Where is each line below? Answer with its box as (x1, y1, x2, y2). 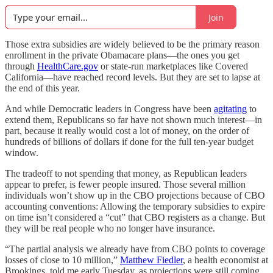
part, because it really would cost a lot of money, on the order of (5, 126, 249, 136)
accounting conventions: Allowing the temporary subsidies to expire (5, 201, 265, 211)
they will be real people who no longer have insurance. (5, 223, 215, 233)
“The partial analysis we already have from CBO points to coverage (5, 244, 265, 254)
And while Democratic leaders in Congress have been (5, 104, 214, 114)
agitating (214, 104, 247, 114)
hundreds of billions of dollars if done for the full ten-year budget (5, 136, 253, 147)
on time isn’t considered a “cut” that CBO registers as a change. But (5, 212, 265, 222)
